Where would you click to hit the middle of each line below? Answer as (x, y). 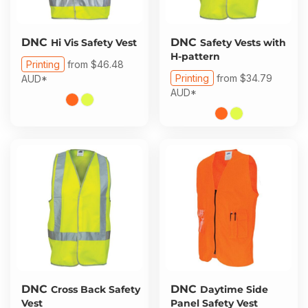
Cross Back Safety (96, 289)
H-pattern (195, 56)
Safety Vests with (243, 43)
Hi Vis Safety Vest (94, 43)
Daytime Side (234, 289)
